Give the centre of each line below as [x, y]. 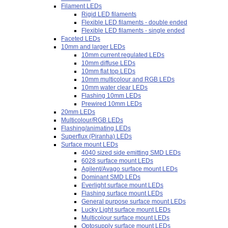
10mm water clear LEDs [115, 88]
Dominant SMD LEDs [111, 177]
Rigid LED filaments [109, 14]
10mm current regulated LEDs [123, 55]
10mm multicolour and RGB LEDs [128, 79]
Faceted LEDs [81, 39]
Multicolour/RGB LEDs [92, 120]
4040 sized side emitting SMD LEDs [131, 153]
